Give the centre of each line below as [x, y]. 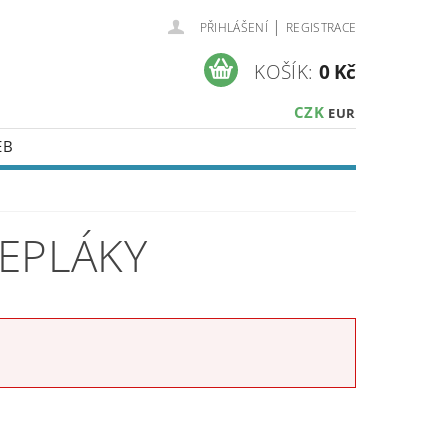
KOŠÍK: [284, 71]
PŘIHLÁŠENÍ [233, 27]
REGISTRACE [321, 27]
